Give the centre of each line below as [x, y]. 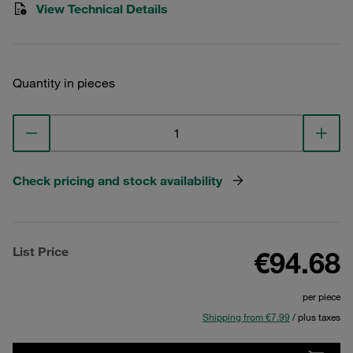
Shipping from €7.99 [246, 317]
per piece [321, 296]
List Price [41, 251]
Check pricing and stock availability [117, 180]
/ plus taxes [315, 317]
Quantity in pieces [64, 83]
